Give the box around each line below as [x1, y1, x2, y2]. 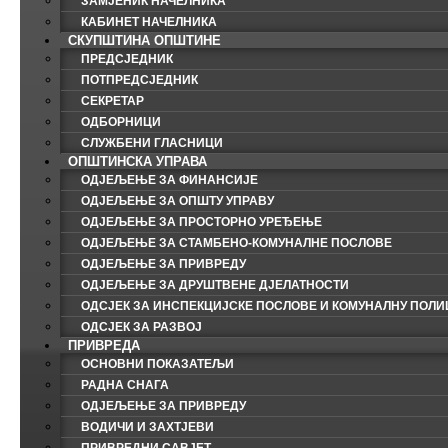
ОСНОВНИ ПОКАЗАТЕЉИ [81, 357, 234, 371]
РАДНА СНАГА [81, 378, 169, 392]
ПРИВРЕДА [68, 338, 140, 353]
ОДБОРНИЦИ [81, 115, 161, 129]
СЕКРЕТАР [81, 94, 144, 108]
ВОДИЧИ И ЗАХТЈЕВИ [81, 420, 214, 434]
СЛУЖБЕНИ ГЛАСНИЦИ [81, 136, 223, 150]
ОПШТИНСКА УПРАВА [68, 154, 207, 169]
